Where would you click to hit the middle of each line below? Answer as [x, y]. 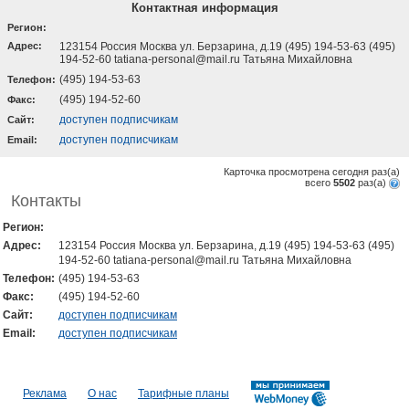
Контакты [46, 201]
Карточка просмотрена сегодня [298, 172]
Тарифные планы [184, 393]
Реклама [45, 393]
